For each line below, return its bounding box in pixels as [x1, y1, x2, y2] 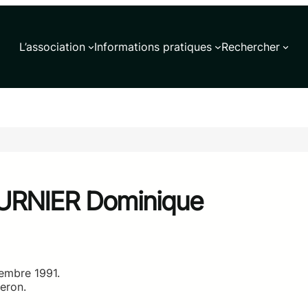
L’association [19, 40, 85, 54]
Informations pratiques [94, 40, 212, 54]
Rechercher [221, 40, 280, 54]
